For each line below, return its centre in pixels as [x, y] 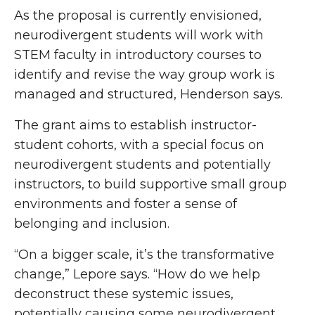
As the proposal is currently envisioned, [138, 15]
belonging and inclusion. [94, 224]
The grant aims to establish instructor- [135, 125]
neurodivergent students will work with [139, 35]
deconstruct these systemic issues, [124, 294]
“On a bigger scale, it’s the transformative [144, 255]
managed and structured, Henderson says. [150, 94]
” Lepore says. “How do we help [162, 274]
